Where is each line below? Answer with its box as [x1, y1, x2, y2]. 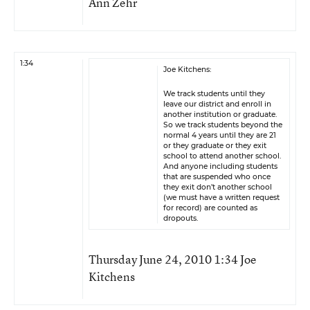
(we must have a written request [163, 193, 280, 202]
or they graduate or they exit [163, 141, 266, 150]
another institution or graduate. [163, 110, 277, 119]
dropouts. [163, 214, 198, 223]
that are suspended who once [163, 172, 271, 181]
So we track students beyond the [163, 120, 282, 129]
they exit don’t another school [163, 183, 272, 192]
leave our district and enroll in [163, 100, 271, 109]
